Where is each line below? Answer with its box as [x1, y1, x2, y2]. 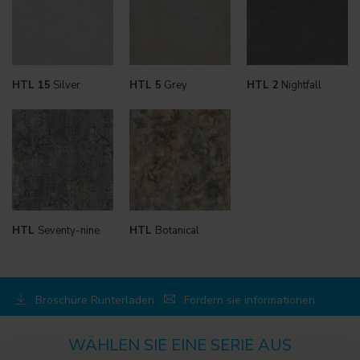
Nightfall [278, 77, 321, 92]
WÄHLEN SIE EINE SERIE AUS [68, 333, 292, 356]
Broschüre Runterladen [35, 292, 155, 309]
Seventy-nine [38, 223, 100, 238]
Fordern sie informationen [184, 292, 316, 309]
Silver [51, 77, 80, 92]
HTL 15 [12, 77, 51, 92]
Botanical [154, 223, 199, 238]
